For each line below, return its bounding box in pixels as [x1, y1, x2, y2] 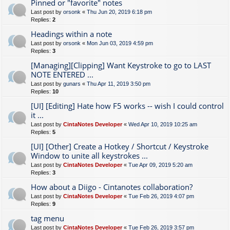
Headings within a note [31, 29, 112, 39]
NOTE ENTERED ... [31, 69, 93, 80]
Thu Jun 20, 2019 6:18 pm [87, 9, 152, 15]
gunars [63, 81, 81, 87]
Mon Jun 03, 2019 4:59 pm [87, 40, 153, 46]
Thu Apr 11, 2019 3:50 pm [87, 81, 150, 87]
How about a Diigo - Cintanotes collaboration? [31, 182, 193, 192]
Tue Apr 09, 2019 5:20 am [128, 162, 193, 168]
